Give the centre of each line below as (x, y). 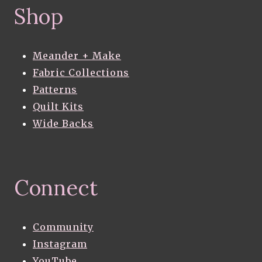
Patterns (55, 90)
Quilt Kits (58, 107)
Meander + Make (77, 56)
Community (63, 227)
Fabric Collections (81, 73)
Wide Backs (63, 124)
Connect (56, 188)
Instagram (60, 244)
